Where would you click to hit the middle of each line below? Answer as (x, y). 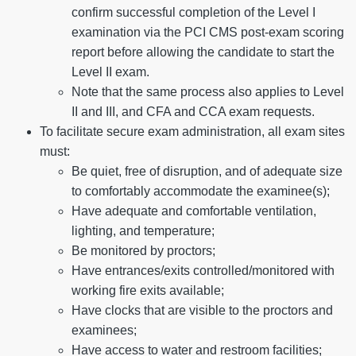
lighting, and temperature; (143, 231)
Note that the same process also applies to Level (208, 92)
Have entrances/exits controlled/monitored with (203, 271)
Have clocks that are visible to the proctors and (202, 311)
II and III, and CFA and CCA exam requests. (193, 112)
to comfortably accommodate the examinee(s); (201, 192)
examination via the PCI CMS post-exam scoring (208, 33)
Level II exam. (110, 72)
